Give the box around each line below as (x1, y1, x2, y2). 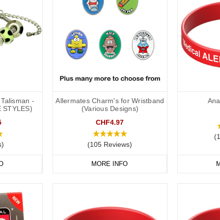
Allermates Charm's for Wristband (55, 97, 165, 105)
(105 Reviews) (87, 140, 133, 149)
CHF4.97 (96, 118, 124, 127)
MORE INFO (91, 160, 128, 168)
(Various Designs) (81, 105, 139, 113)
